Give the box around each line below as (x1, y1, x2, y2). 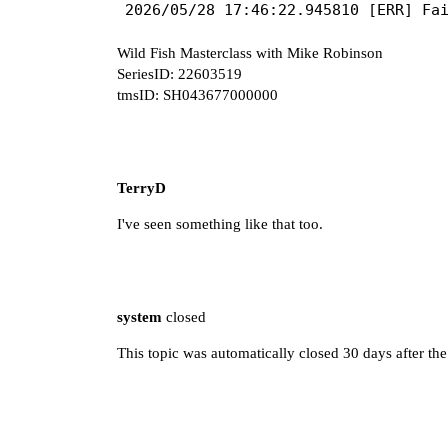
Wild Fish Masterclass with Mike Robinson (117, 44, 383, 61)
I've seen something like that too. (117, 215, 323, 232)
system (117, 308, 162, 325)
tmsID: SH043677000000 (117, 86, 278, 103)
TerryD (117, 179, 166, 196)
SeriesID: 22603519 (117, 65, 242, 82)
